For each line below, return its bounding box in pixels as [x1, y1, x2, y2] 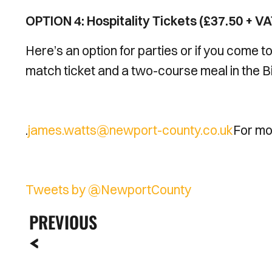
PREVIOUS [29, 209, 97, 234]
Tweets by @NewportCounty [25, 182, 191, 197]
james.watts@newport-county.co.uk [28, 122, 233, 138]
